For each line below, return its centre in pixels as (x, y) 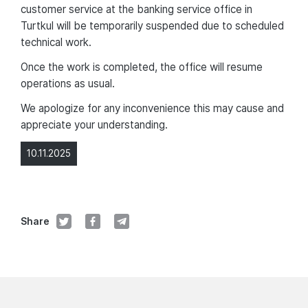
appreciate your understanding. (94, 124)
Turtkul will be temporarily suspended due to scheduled (152, 25)
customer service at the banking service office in (136, 9)
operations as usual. (68, 83)
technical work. (56, 42)
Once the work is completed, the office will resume (142, 67)
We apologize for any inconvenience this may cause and (152, 108)
